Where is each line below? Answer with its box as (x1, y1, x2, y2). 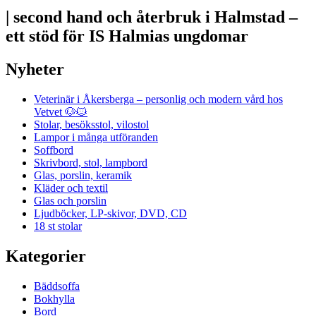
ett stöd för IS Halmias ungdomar (6, 27, 248, 46)
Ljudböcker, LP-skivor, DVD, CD (34, 207, 187, 220)
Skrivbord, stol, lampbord (34, 157, 147, 169)
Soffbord (34, 144, 73, 157)
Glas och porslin (34, 195, 107, 207)
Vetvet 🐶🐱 (34, 106, 87, 119)
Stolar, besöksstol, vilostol (34, 119, 149, 131)
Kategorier (6, 247, 86, 266)
